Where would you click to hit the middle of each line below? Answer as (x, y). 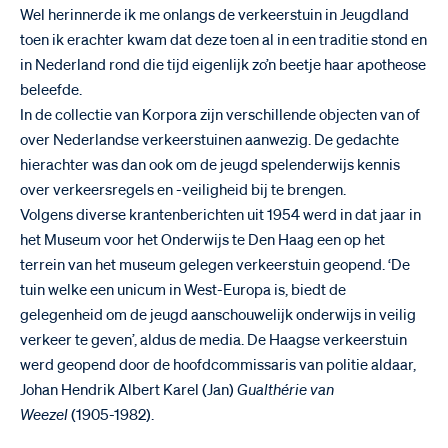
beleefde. (51, 90)
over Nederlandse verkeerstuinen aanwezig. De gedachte (209, 140)
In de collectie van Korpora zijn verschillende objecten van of (220, 115)
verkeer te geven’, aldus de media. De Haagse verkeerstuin (213, 340)
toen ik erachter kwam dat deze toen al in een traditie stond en (223, 40)
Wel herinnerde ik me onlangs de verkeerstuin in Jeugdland (214, 15)
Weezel (44, 415)
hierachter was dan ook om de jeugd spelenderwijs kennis (210, 165)
